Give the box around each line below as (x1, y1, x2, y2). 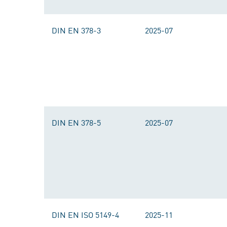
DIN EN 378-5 (52, 117, 101, 128)
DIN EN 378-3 (52, 24, 101, 35)
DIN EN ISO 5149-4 (52, 209, 119, 220)
